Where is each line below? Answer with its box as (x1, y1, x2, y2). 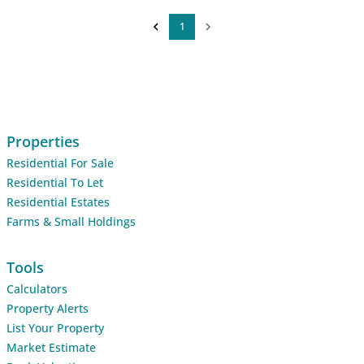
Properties (6, 131, 80, 151)
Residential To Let (6, 174, 103, 190)
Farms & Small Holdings (6, 213, 136, 229)
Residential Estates (6, 193, 110, 210)
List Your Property (6, 319, 104, 336)
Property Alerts (6, 300, 89, 316)
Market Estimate (6, 339, 96, 355)
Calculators (6, 280, 67, 297)
